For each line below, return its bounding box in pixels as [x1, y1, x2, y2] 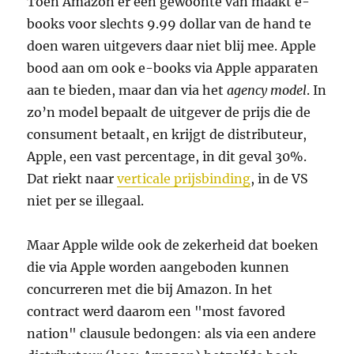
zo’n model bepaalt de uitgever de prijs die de [27, 104, 311, 120]
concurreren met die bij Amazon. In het [27, 281, 273, 297]
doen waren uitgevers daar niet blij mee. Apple [27, 37, 317, 54]
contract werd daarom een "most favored [27, 303, 286, 319]
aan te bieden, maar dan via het [27, 81, 228, 98]
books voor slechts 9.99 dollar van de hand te [27, 15, 312, 32]
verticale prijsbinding [117, 170, 251, 186]
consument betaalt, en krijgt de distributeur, [27, 126, 307, 142]
